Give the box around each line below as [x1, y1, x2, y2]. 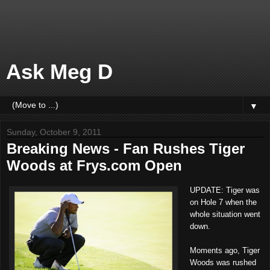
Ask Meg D [6, 60, 113, 83]
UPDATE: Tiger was [189, 185, 260, 195]
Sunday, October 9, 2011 [7, 127, 101, 137]
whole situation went [189, 209, 260, 219]
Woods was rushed [189, 257, 256, 267]
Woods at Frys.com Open [7, 157, 182, 174]
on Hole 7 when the [189, 197, 257, 207]
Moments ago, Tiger [189, 245, 260, 255]
